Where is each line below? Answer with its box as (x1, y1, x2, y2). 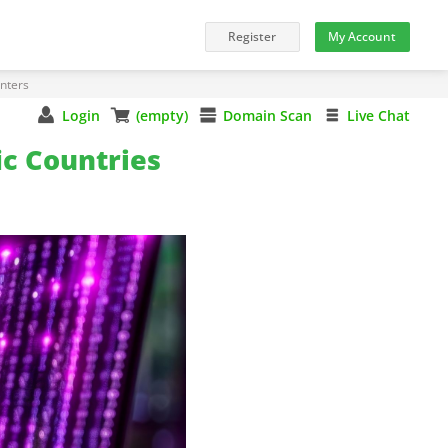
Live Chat (346, 106, 410, 125)
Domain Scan (222, 106, 312, 125)
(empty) (135, 106, 188, 125)
